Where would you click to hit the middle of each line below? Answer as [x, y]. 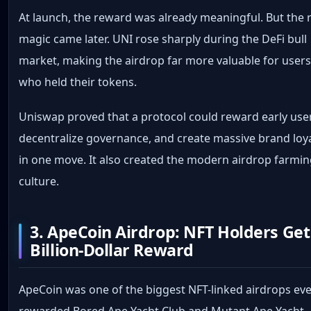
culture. [39, 181]
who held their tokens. [78, 82]
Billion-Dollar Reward [112, 250]
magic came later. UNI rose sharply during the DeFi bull [163, 39]
